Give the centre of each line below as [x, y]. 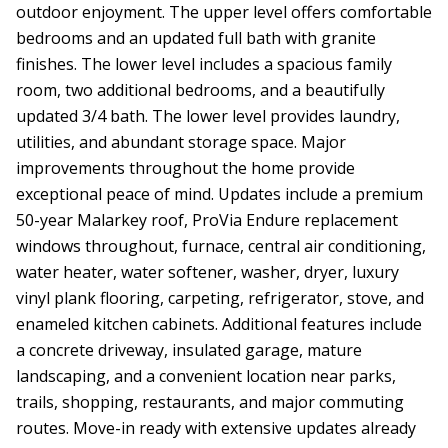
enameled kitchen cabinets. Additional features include [219, 324]
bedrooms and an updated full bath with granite [196, 38]
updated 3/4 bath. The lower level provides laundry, [208, 116]
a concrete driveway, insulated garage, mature [189, 350]
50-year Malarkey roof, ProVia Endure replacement [207, 220]
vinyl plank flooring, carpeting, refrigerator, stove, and [220, 298]
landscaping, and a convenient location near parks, [206, 376]
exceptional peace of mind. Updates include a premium [219, 194]
